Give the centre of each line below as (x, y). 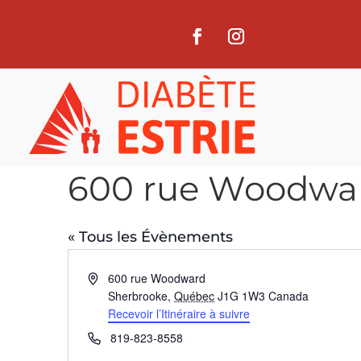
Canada (289, 296)
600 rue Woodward (157, 278)
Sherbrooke (138, 296)
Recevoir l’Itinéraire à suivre (179, 313)
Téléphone (114, 337)
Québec (195, 296)
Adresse (108, 277)
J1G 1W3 (242, 296)
